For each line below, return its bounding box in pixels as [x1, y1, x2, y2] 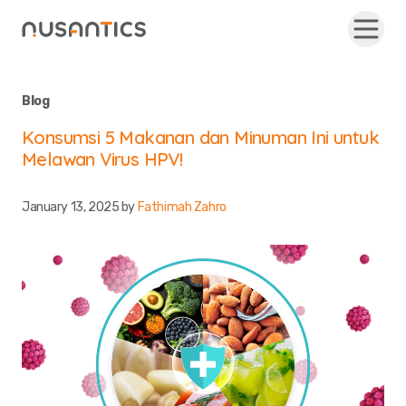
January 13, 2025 [22, 199, 120, 215]
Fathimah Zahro [137, 199, 227, 215]
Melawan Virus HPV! [22, 148, 183, 170]
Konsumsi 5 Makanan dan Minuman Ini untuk [22, 126, 379, 149]
